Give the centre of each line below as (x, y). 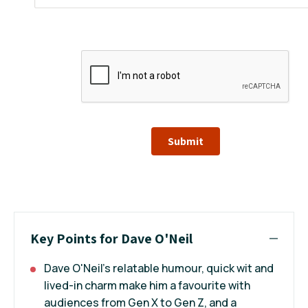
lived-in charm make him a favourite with (147, 285)
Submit (186, 141)
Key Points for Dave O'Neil (111, 238)
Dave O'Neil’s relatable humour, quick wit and (159, 268)
